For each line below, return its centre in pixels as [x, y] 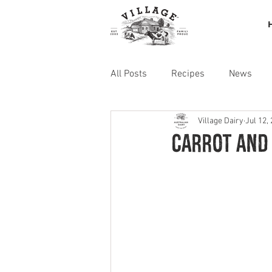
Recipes [188, 74]
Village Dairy [221, 121]
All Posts [129, 74]
